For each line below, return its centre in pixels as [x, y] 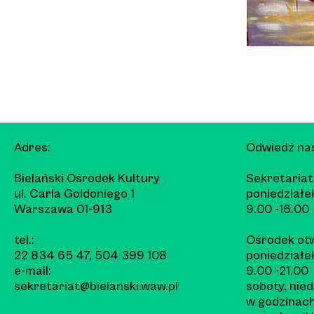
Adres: [32, 147]
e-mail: [33, 271]
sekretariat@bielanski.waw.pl [96, 286]
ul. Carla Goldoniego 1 [74, 193]
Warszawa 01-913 [63, 209]
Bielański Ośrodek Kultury [87, 178]
